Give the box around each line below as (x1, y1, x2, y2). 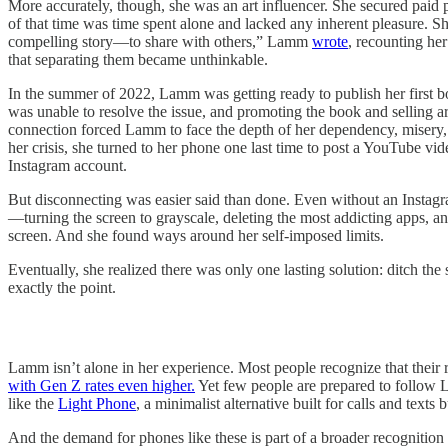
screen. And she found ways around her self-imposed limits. (8, 226, 384, 244)
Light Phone (58, 394, 136, 412)
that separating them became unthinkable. (8, 50, 268, 68)
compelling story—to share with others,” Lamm (8, 32, 312, 50)
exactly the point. (8, 278, 116, 296)
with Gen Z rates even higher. (8, 376, 195, 394)
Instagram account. (8, 156, 127, 174)
